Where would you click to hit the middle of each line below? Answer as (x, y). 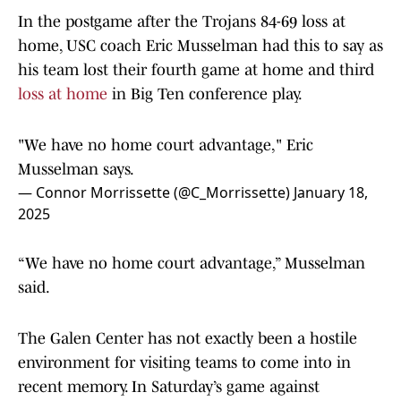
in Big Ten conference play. (206, 94)
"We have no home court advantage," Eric (166, 145)
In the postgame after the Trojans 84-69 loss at (182, 22)
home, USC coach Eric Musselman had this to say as (200, 46)
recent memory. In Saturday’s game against (169, 387)
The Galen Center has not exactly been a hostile (188, 339)
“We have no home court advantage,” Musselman (192, 264)
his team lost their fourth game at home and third (196, 70)
